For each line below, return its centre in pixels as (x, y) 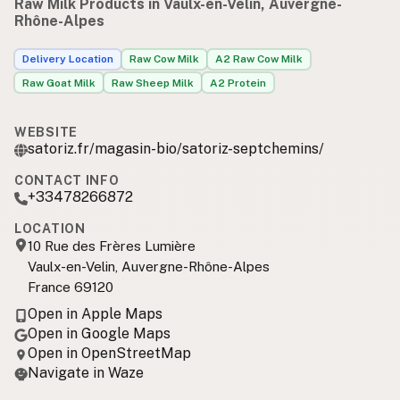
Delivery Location (68, 59)
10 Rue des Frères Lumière (112, 246)
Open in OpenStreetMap (109, 354)
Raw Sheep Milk (153, 83)
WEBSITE (46, 133)
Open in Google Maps (99, 334)
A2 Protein (238, 83)
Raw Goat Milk (59, 83)
